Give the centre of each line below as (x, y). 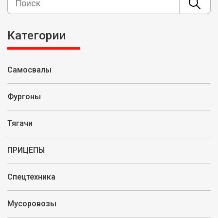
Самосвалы (29, 70)
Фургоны (24, 97)
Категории (36, 36)
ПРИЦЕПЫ (26, 150)
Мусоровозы (32, 204)
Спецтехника (31, 177)
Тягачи (20, 123)
